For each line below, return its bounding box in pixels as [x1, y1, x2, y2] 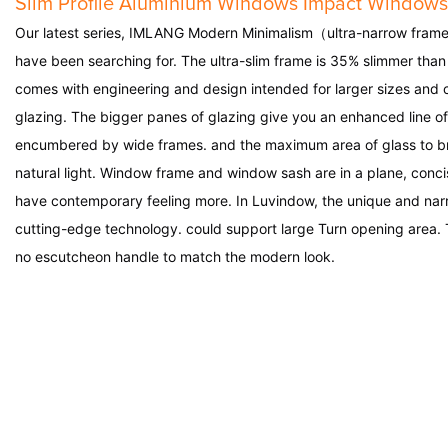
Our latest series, [15, 24, 129, 42]
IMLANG [129, 24, 188, 42]
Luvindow [252, 192, 314, 210]
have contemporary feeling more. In [15, 192, 252, 210]
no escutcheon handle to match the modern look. [15, 248, 335, 266]
